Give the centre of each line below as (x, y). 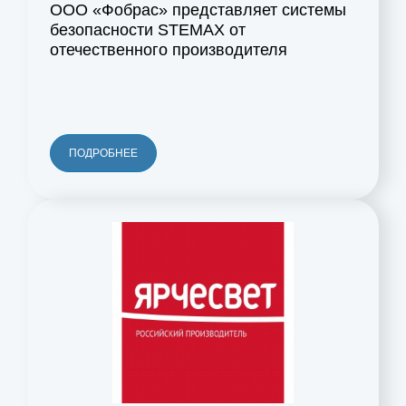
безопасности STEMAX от (148, 30)
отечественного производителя (169, 50)
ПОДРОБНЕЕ (103, 154)
